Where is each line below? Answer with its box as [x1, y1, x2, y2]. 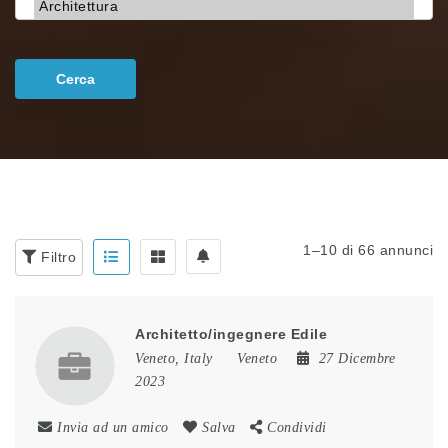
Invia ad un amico [57, 420, 169, 435]
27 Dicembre [318, 351, 395, 366]
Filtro [36, 249, 76, 265]
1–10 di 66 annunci [303, 242, 433, 258]
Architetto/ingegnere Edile [135, 326, 327, 342]
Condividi [267, 420, 327, 435]
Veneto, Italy [135, 351, 213, 366]
